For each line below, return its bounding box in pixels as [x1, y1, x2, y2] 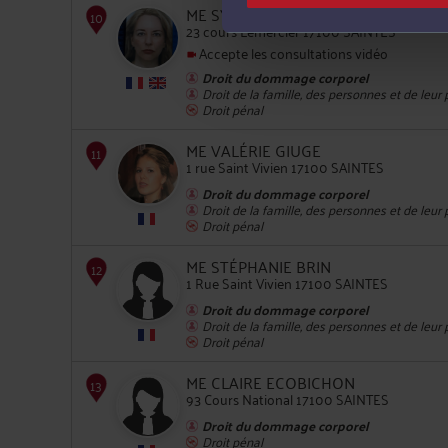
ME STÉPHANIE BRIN [186, 251, 331, 280]
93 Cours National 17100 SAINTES [186, 385, 389, 411]
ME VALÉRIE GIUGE [186, 135, 321, 164]
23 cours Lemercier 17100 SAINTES [186, 17, 396, 43]
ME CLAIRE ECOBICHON [186, 367, 355, 396]
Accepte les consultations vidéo [196, 39, 388, 65]
